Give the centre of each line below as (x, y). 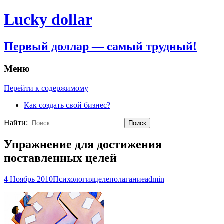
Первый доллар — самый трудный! (100, 46)
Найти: (16, 122)
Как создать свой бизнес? (67, 105)
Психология (73, 179)
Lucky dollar (48, 20)
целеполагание (119, 179)
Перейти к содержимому (46, 88)
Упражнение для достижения (83, 145)
